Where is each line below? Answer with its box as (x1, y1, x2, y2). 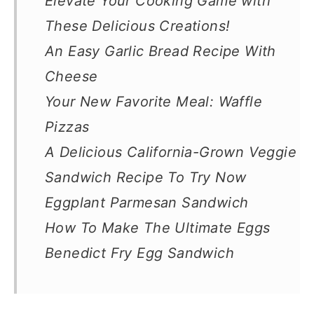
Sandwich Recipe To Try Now (45, 169, 247, 186)
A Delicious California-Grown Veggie (45, 144, 296, 161)
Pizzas (45, 118, 90, 135)
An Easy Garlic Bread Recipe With (45, 43, 276, 60)
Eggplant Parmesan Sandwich (45, 194, 249, 211)
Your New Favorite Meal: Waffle (45, 93, 262, 110)
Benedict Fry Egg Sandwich (45, 245, 234, 261)
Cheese (45, 68, 98, 85)
